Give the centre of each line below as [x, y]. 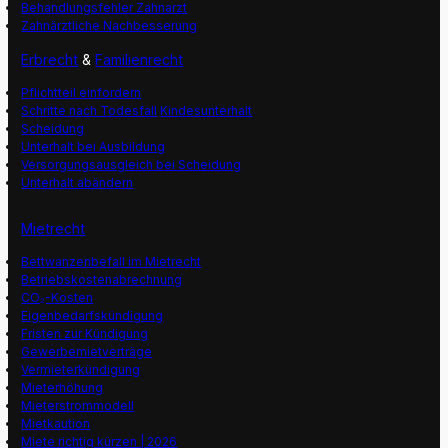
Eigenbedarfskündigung [92, 316]
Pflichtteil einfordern [81, 92]
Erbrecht [50, 59]
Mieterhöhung [62, 388]
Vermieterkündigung [81, 370]
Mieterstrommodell [78, 406]
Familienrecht [139, 59]
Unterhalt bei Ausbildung [93, 146]
